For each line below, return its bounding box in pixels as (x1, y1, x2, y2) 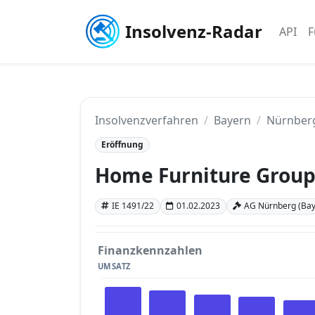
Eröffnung (101, 139, 143, 150)
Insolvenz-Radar (125, 20, 262, 43)
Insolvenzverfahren (95, 112, 198, 128)
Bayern (214, 112, 251, 128)
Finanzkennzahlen (98, 242, 202, 258)
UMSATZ (98, 260, 131, 271)
